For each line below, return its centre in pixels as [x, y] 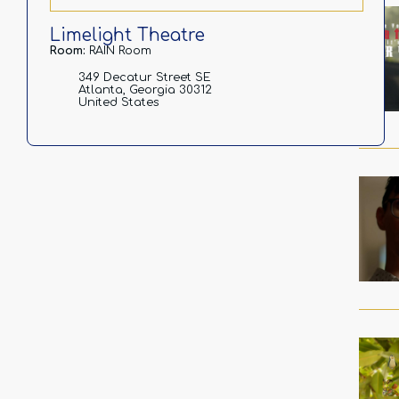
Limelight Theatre [127, 35]
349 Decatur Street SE [145, 77]
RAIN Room [120, 51]
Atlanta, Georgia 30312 [145, 90]
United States [119, 102]
